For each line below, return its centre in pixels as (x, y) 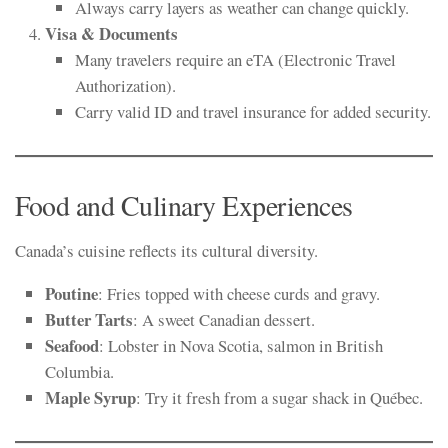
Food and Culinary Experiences (184, 205)
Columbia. (79, 371)
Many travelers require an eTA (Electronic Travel (235, 59)
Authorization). (125, 85)
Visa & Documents (111, 33)
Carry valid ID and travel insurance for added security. (253, 111)
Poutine (71, 293)
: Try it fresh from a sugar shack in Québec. (279, 397)
